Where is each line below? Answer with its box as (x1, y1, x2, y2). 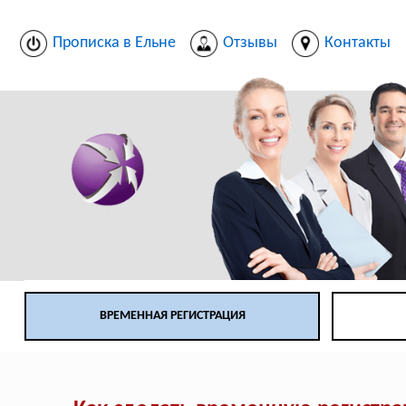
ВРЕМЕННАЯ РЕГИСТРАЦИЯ (99, 309, 246, 324)
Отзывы (222, 34, 277, 52)
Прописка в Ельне (52, 34, 176, 52)
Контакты (324, 34, 391, 52)
